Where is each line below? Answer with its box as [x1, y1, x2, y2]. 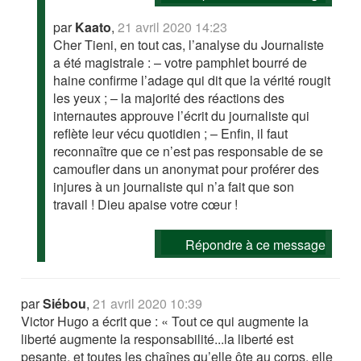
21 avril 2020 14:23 [118, 18, 228, 37]
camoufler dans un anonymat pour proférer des [53, 160, 320, 179]
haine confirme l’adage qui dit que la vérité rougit [53, 71, 331, 90]
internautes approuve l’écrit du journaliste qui [53, 106, 310, 126]
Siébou [43, 294, 87, 313]
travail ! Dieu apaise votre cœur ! [53, 195, 239, 214]
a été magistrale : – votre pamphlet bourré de [53, 53, 308, 73]
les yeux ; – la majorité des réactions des [53, 89, 285, 108]
